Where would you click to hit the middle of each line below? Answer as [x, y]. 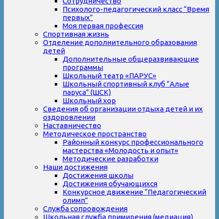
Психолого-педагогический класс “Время [136, 9]
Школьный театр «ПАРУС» [109, 75]
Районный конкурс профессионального [133, 142]
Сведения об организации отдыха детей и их [123, 109]
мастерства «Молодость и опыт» [120, 150]
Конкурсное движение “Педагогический [134, 192]
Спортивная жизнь [76, 34]
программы [83, 67]
